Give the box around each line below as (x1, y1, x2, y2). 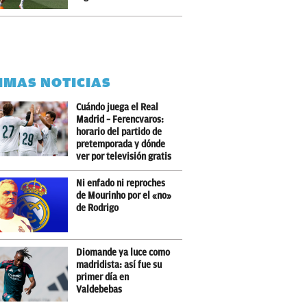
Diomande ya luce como (76, 247, 170, 258)
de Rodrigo (76, 203, 119, 213)
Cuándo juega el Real (76, 102, 158, 112)
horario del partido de (76, 127, 162, 137)
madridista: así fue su (76, 260, 162, 270)
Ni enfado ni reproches (76, 178, 165, 188)
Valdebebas (76, 284, 122, 295)
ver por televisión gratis (76, 151, 171, 162)
